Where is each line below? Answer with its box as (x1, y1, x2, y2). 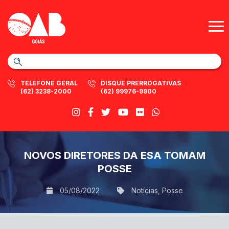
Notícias (131, 186, 158, 195)
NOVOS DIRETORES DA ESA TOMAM (24, 149, 205, 162)
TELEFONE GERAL (20, 79, 78, 87)
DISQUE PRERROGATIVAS (101, 79, 181, 87)
